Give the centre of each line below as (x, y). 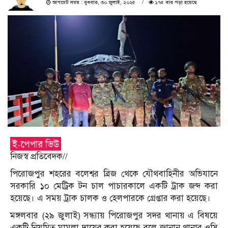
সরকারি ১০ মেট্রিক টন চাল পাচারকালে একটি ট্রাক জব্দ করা (114, 186)
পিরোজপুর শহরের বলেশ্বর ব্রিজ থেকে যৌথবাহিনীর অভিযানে (114, 174)
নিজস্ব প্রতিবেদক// (39, 156)
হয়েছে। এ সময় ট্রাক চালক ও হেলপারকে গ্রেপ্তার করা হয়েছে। (110, 198)
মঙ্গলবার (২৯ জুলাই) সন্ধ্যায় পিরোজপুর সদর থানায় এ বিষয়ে (114, 215)
